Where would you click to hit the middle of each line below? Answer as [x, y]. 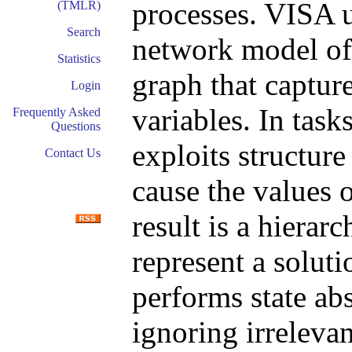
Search [84, 32]
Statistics [79, 59]
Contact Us [73, 153]
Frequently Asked [57, 112]
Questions [76, 126]
